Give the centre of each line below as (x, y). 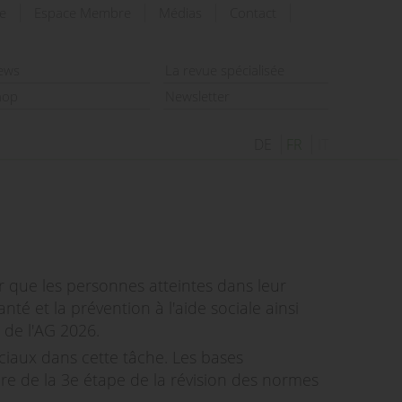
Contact (253, 13)
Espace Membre (83, 13)
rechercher (341, 39)
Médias (180, 13)
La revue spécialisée (225, 70)
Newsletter (197, 96)
